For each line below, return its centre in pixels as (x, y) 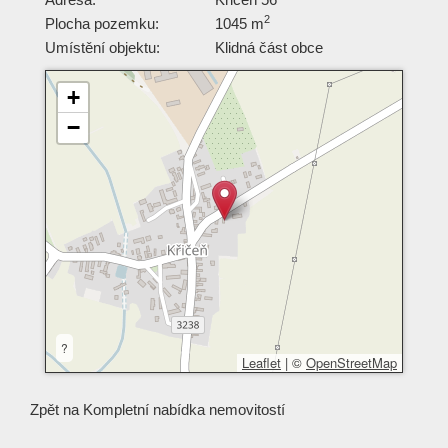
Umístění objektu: (102, 47)
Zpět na (56, 409)
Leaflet (261, 362)
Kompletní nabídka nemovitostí (184, 409)
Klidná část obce (269, 47)
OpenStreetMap (351, 362)
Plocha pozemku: (102, 23)
